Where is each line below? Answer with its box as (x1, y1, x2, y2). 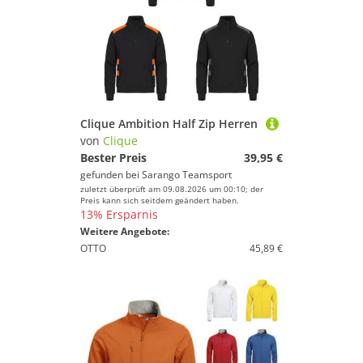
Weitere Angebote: (80, 224, 169, 238)
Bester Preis (80, 150, 147, 165)
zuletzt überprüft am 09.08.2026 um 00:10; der (80, 183, 263, 194)
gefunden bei (80, 168, 142, 181)
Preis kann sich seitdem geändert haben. (80, 194, 239, 206)
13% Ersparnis (80, 207, 158, 222)
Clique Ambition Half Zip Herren (80, 116, 258, 131)
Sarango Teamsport (142, 168, 232, 181)
